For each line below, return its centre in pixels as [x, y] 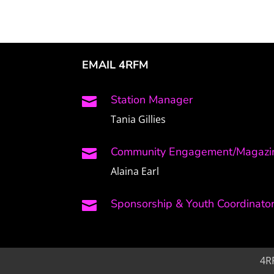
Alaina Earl [135, 171]
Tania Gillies [139, 120]
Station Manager [152, 100]
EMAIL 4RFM [116, 65]
